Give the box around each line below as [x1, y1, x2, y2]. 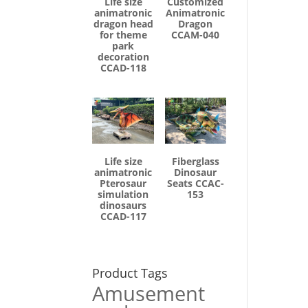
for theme [99, 27, 147, 41]
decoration [97, 49, 149, 63]
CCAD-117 [100, 209, 146, 223]
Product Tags [92, 264, 168, 281]
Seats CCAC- [166, 176, 224, 190]
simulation [98, 187, 149, 201]
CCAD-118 [100, 60, 146, 74]
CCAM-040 [171, 27, 220, 41]
